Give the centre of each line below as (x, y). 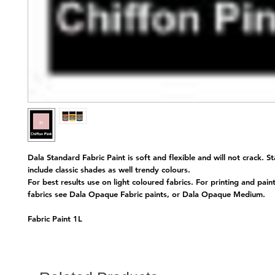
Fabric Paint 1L (55, 218)
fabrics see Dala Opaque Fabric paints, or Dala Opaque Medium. (146, 194)
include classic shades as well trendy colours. (110, 169)
